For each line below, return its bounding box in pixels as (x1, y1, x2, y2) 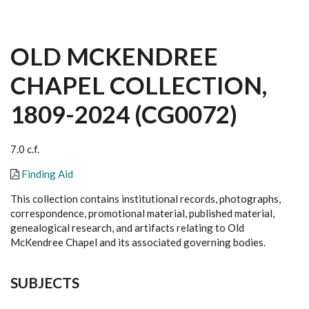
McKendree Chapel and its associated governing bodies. (10, 236, 268, 248)
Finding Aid (21, 168, 73, 180)
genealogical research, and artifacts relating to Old (10, 221, 244, 234)
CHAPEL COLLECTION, (10, 70, 267, 99)
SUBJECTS (10, 274, 79, 291)
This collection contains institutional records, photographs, (10, 192, 281, 205)
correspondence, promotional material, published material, (10, 207, 275, 219)
